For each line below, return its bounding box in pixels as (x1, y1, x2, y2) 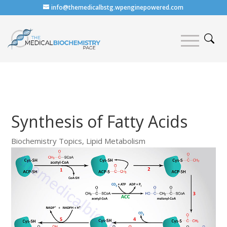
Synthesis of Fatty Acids (11, 110, 188, 132)
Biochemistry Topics (11, 135, 83, 146)
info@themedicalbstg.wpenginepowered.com (51, 3, 184, 12)
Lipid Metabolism (86, 135, 146, 146)
